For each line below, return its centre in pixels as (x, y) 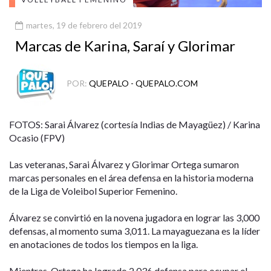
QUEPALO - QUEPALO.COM (143, 83)
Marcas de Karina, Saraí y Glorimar (125, 45)
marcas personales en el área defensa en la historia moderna (131, 177)
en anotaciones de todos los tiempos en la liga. (103, 244)
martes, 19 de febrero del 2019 (83, 25)
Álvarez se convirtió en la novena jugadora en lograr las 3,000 (134, 217)
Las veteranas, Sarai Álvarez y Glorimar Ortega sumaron (124, 164)
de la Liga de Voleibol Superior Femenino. (93, 191)
